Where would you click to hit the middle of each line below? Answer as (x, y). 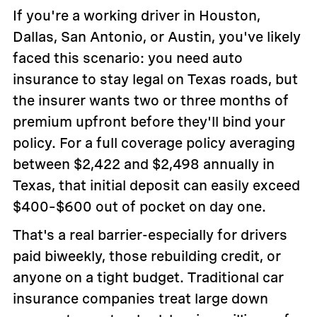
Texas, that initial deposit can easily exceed (156, 186)
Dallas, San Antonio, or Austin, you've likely (156, 37)
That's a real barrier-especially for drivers (150, 235)
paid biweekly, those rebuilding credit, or (146, 257)
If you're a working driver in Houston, (136, 16)
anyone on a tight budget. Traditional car (148, 278)
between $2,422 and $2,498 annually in (143, 165)
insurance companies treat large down (140, 299)
